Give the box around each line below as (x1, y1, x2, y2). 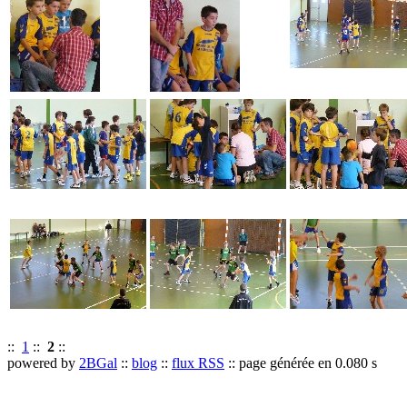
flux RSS (172, 355, 224, 371)
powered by (7, 355, 79, 371)
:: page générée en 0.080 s (224, 355, 377, 371)
